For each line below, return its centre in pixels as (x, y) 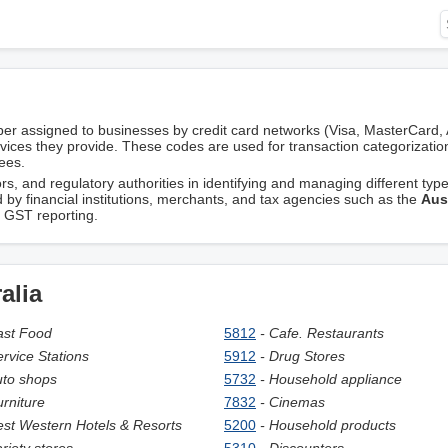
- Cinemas (292, 402)
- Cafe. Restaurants (322, 333)
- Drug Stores (302, 356)
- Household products (328, 425)
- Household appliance (331, 379)
